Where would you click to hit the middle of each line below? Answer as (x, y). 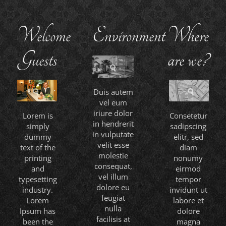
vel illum (113, 177)
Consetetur (188, 115)
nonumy (188, 158)
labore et (188, 200)
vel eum (113, 103)
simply (38, 126)
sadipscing (188, 126)
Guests (38, 60)
